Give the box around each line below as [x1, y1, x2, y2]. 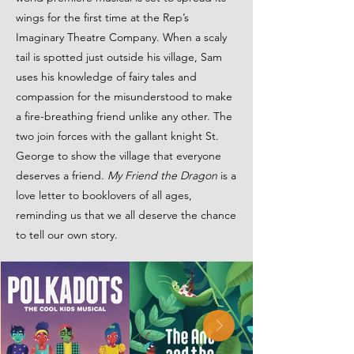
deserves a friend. [16, 168, 107, 183]
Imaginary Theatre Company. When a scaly [16, 30, 227, 44]
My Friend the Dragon [107, 168, 217, 183]
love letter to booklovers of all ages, [16, 188, 192, 202]
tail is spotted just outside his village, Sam [16, 50, 222, 64]
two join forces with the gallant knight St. [16, 129, 219, 143]
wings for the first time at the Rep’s [16, 10, 189, 24]
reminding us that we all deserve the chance [16, 208, 236, 222]
